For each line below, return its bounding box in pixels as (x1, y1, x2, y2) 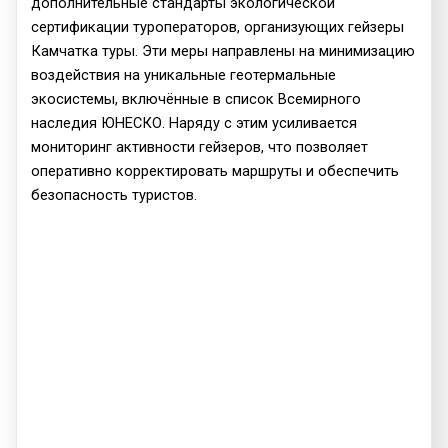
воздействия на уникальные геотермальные (31, 65, 337, 84)
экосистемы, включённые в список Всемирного (31, 89, 362, 108)
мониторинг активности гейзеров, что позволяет (31, 137, 369, 156)
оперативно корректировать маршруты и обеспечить (31, 161, 400, 180)
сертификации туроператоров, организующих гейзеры (31, 17, 405, 36)
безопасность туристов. (31, 185, 198, 204)
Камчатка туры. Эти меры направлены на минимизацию (31, 41, 416, 60)
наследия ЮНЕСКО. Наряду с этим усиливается (31, 113, 358, 132)
